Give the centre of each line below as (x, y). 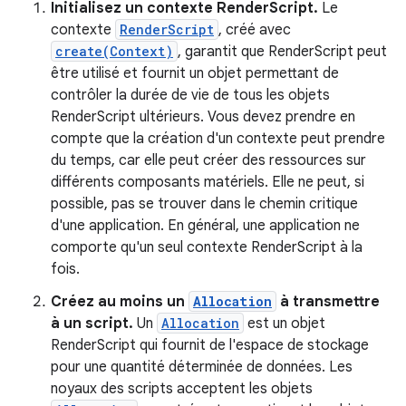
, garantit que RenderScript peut (282, 52)
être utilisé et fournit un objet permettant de (195, 73)
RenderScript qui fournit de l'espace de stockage (210, 345)
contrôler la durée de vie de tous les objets (190, 95)
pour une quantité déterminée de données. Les (202, 367)
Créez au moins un (120, 302)
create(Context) (114, 51)
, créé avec (255, 30)
